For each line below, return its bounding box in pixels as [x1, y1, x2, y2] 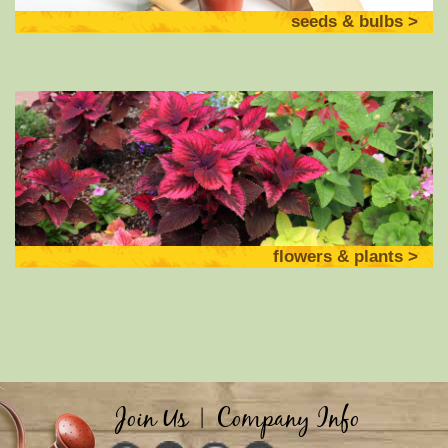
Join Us [115, 400, 188, 441]
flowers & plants [273, 247, 403, 267]
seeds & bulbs [291, 12, 403, 32]
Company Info [216, 400, 360, 441]
